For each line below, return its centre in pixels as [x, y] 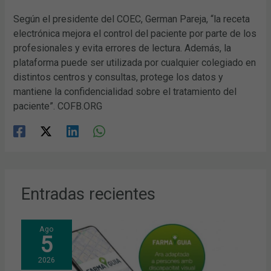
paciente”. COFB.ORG [58, 106]
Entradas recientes [89, 194]
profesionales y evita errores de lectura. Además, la [122, 48]
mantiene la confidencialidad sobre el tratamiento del [125, 91]
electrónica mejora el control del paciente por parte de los [135, 33]
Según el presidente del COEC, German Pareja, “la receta [132, 19]
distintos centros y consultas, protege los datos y [119, 77]
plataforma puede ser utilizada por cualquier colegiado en [135, 62]
